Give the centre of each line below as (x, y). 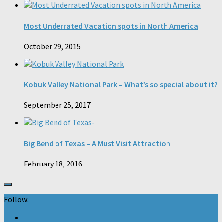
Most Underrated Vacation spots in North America (111, 26)
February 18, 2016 (53, 163)
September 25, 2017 (57, 105)
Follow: (16, 199)
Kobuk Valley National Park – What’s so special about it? (121, 84)
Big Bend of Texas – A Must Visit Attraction (97, 143)
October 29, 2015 (52, 46)
